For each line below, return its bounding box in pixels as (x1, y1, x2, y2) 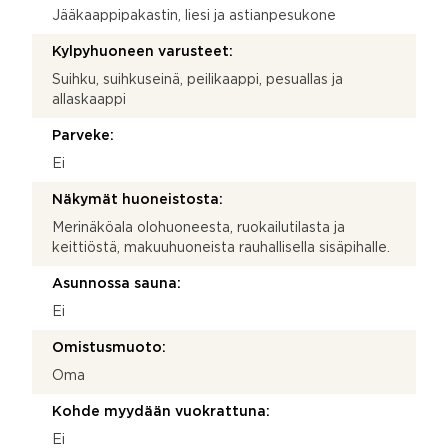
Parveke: (52, 129, 114, 142)
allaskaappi (52, 93, 126, 106)
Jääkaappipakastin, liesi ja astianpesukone (52, 9, 336, 22)
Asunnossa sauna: (52, 277, 181, 290)
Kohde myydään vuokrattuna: (52, 405, 270, 418)
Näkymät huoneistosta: (52, 193, 223, 206)
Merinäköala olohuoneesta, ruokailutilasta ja (52, 221, 345, 234)
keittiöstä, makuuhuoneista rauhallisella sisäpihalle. (52, 241, 390, 254)
